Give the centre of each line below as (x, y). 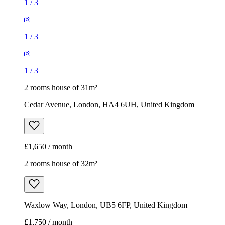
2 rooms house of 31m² (61, 88)
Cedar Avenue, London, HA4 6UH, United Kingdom (109, 105)
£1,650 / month (48, 147)
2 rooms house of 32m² (61, 164)
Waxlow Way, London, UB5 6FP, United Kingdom (106, 205)
